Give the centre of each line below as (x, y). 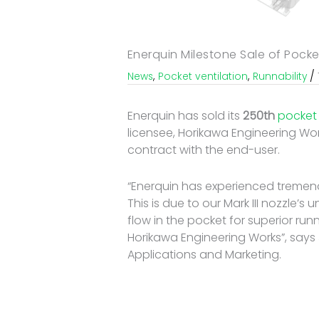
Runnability (279, 77)
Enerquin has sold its (185, 116)
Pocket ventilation (203, 77)
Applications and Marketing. (204, 255)
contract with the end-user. (203, 150)
